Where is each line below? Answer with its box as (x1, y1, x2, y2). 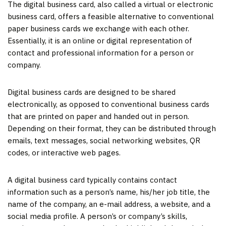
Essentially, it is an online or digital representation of (8, 35, 192, 45)
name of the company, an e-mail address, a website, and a (8, 199, 210, 209)
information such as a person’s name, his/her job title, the (8, 187, 210, 197)
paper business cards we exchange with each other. (8, 23, 189, 33)
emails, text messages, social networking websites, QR (8, 135, 200, 145)
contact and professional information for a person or (8, 47, 194, 58)
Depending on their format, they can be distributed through (8, 123, 216, 133)
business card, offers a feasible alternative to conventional (8, 11, 214, 21)
